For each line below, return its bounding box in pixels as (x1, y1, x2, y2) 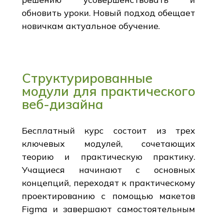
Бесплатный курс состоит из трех (21, 124, 196, 136)
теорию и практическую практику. (21, 151, 196, 162)
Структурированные (21, 69, 153, 86)
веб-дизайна (21, 95, 103, 112)
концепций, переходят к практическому (21, 177, 196, 188)
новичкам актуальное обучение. (21, 20, 160, 31)
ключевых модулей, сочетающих (21, 138, 196, 149)
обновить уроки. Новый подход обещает (21, 7, 196, 18)
